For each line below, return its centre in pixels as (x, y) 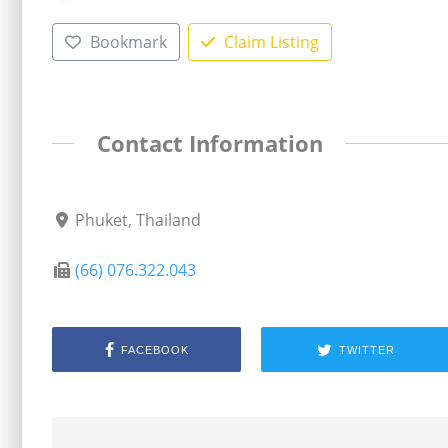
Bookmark (128, 41)
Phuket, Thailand (138, 220)
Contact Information (209, 143)
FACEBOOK (154, 349)
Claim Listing (271, 41)
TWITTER (366, 349)
